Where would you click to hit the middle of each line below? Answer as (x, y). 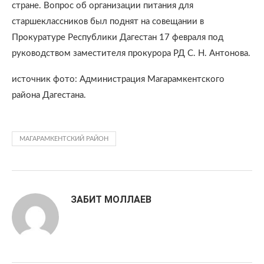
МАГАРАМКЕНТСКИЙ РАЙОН (64, 139)
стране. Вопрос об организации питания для (103, 6)
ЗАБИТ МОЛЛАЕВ (111, 199)
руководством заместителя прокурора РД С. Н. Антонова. (131, 53)
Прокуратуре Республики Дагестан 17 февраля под (118, 37)
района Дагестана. (49, 95)
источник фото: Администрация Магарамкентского (118, 79)
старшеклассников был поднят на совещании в (108, 22)
